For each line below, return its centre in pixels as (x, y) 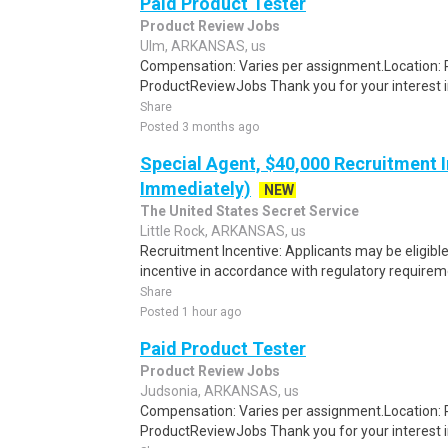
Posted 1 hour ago (190, 312)
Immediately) (195, 188)
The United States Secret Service (249, 211)
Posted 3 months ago (199, 127)
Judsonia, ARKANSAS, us (219, 391)
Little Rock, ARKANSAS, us (223, 231)
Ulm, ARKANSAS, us (203, 46)
